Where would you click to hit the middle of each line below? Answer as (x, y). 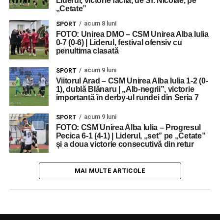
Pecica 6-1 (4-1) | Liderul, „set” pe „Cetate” (131, 136)
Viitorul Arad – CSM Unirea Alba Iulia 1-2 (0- (132, 81)
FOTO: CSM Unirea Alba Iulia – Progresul (128, 127)
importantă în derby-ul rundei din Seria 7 (127, 97)
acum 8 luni (100, 23)
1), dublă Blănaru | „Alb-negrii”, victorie (125, 89)
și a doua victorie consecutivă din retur (125, 144)
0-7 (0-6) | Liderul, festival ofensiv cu (119, 42)
